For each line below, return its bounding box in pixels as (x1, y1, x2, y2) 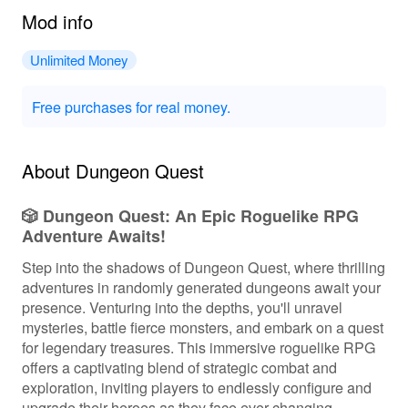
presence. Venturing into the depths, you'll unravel (21, 295, 342, 318)
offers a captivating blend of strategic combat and (21, 355, 337, 378)
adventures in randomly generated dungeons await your (21, 275, 381, 298)
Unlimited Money (30, 50, 128, 70)
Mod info (21, 7, 93, 35)
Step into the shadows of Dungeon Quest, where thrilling (21, 255, 385, 278)
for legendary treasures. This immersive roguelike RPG (21, 335, 376, 358)
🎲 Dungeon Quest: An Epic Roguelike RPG (21, 203, 359, 228)
